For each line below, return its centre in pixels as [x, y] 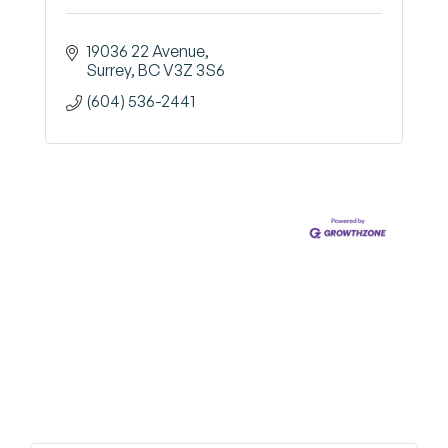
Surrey [108, 70]
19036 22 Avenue [145, 51]
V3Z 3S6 [194, 70]
